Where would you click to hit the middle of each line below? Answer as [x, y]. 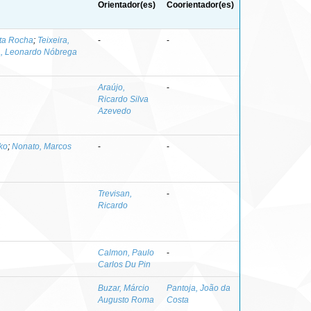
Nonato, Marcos [42, 146]
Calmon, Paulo [126, 252]
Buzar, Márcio [124, 288]
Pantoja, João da [199, 288]
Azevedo [115, 111]
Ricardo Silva [123, 99]
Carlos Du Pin [124, 264]
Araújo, [111, 87]
